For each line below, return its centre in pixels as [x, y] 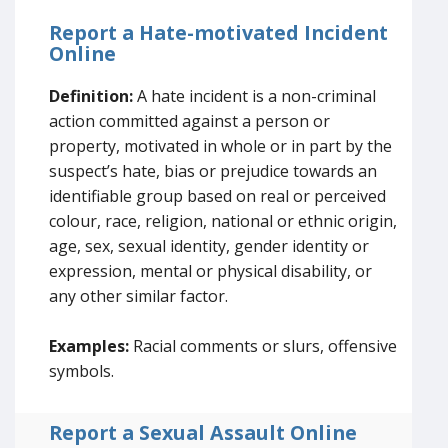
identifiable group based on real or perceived [217, 196]
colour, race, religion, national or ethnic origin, [223, 221]
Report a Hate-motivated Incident [218, 33]
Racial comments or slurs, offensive [263, 346]
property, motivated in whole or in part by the [220, 146]
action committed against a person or [189, 121]
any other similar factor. [138, 296]
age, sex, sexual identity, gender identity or [209, 246]
